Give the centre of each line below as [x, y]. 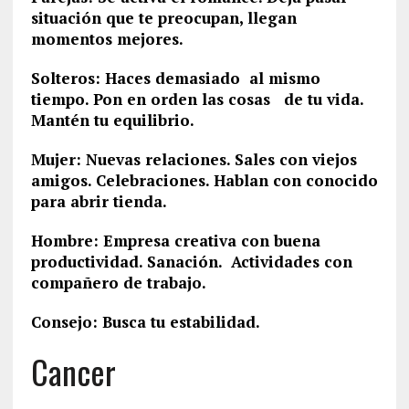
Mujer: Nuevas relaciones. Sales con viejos [194, 159]
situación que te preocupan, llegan [163, 18]
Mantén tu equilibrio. [112, 120]
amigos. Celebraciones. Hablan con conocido [204, 180]
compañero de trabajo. [118, 283]
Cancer [73, 371]
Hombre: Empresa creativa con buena [175, 241]
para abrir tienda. [99, 201]
